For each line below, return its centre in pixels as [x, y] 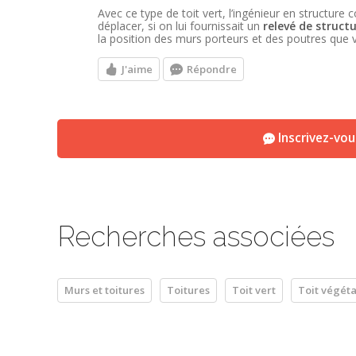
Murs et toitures [104, 290]
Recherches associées [196, 237]
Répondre [212, 69]
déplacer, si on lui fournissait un [180, 26]
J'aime [137, 69]
